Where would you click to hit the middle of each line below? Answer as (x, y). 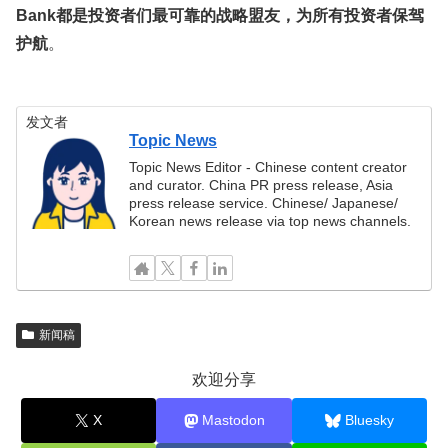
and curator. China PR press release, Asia (261, 184)
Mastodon (233, 420)
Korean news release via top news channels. (270, 220)
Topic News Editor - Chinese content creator (268, 166)
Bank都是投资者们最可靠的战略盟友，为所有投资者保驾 (220, 15)
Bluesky (369, 420)
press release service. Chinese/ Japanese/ (264, 202)
